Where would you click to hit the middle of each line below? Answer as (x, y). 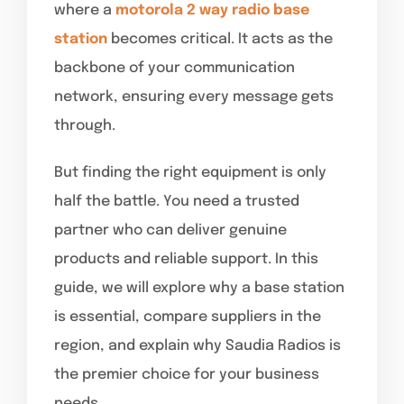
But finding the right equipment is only (190, 172)
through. (85, 125)
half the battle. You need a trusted (177, 201)
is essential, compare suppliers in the (188, 317)
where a (85, 10)
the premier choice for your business (187, 374)
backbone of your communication (174, 68)
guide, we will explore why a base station (199, 288)
